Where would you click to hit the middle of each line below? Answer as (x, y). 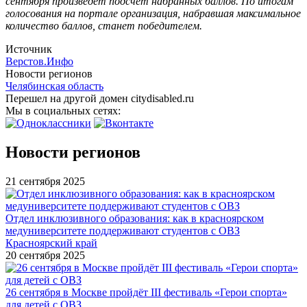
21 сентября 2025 (45, 181)
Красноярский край (51, 243)
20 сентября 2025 (45, 255)
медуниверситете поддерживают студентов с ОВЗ (123, 230)
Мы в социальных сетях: (64, 110)
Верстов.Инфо (39, 61)
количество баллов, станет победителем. (104, 25)
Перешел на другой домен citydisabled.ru (100, 98)
